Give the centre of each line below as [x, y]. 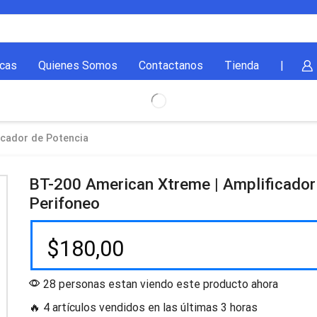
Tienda [241, 66]
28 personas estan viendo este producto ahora [159, 284]
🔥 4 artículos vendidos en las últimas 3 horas [143, 308]
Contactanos [171, 66]
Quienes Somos [77, 66]
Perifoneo [64, 204]
